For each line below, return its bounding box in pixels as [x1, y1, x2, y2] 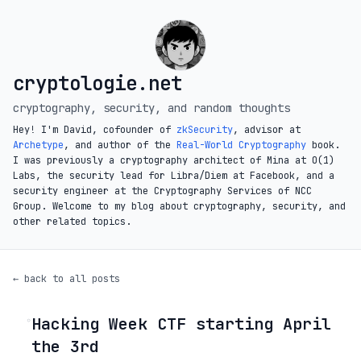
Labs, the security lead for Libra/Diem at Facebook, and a [13, 169, 334, 182]
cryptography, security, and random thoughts [13, 101, 290, 115]
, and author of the [64, 139, 176, 151]
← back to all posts [13, 272, 120, 285]
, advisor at [233, 123, 301, 136]
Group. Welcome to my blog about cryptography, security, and [13, 200, 346, 213]
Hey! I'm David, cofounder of [13, 123, 176, 136]
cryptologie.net [13, 71, 182, 96]
